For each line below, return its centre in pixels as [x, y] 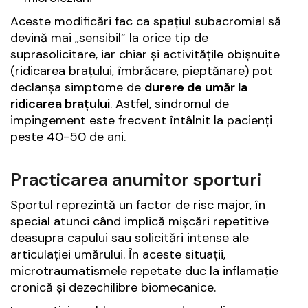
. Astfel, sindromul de [169, 104]
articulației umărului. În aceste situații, [118, 255]
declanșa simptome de [77, 88]
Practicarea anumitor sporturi [136, 180]
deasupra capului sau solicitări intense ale [130, 238]
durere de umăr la [196, 88]
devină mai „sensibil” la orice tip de [109, 38]
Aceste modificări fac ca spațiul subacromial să [146, 22]
